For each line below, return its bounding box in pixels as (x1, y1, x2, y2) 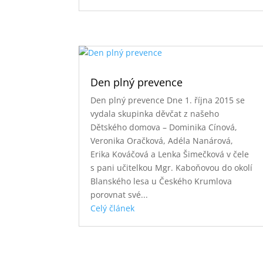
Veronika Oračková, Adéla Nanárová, (90, 134, 234, 146)
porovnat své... (90, 188, 149, 200)
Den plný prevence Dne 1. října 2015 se (90, 94, 245, 106)
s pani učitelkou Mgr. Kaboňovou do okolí (90, 161, 253, 173)
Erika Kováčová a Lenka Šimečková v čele (90, 148, 249, 160)
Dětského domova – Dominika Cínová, (90, 121, 238, 133)
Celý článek (90, 202, 135, 214)
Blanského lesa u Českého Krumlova (90, 175, 232, 187)
